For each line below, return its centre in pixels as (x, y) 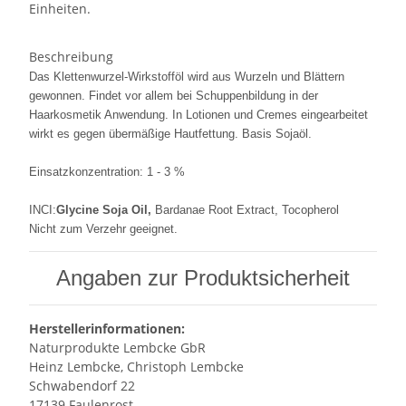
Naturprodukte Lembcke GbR (117, 348)
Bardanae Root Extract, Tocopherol (247, 210)
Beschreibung (71, 57)
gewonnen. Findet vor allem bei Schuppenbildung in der (174, 96)
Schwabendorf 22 (82, 386)
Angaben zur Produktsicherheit (203, 278)
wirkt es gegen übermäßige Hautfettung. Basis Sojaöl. (170, 134)
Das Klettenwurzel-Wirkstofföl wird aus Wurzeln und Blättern (187, 77)
